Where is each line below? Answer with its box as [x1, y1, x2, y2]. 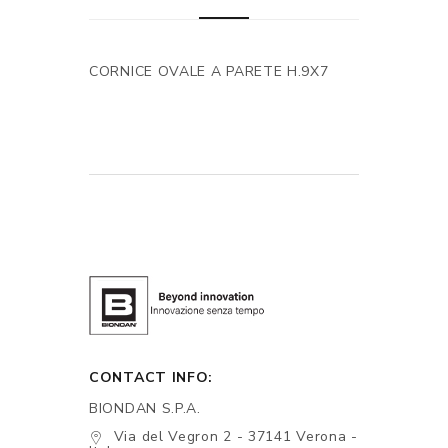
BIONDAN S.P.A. [89, 399, 201, 418]
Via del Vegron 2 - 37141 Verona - [113, 427, 358, 446]
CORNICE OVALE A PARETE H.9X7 [89, 62, 329, 81]
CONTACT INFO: [89, 368, 214, 387]
